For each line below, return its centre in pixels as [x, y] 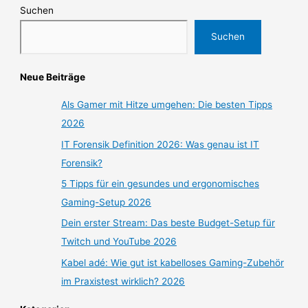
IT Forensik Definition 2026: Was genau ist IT [161, 144]
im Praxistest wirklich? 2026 [123, 281]
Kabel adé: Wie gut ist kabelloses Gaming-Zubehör [173, 262]
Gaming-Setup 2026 [107, 202]
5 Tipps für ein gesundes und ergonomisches [161, 184]
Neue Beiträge [53, 77]
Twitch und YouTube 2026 [119, 242]
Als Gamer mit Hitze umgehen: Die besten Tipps [167, 105]
